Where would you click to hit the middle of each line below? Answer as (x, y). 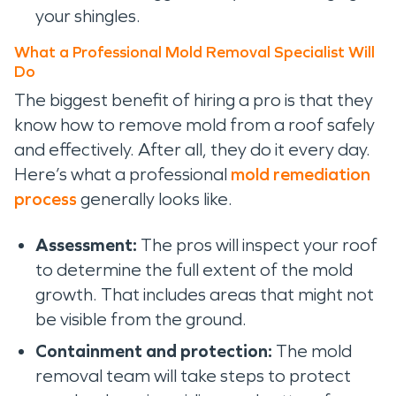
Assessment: (88, 245)
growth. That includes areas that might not (205, 294)
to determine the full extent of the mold (194, 270)
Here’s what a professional (122, 174)
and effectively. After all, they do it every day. (192, 149)
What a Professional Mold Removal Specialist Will (194, 52)
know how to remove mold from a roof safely (194, 125)
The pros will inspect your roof (259, 245)
